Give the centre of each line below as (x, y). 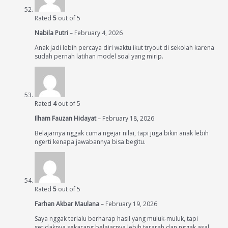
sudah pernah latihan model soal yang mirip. (99, 56)
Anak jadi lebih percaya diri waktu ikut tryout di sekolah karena (124, 48)
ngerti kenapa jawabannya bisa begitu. (90, 142)
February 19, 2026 (131, 204)
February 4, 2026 (98, 33)
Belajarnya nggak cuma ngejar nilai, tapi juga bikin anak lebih (122, 133)
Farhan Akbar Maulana (68, 204)
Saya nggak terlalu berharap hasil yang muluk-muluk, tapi (116, 219)
